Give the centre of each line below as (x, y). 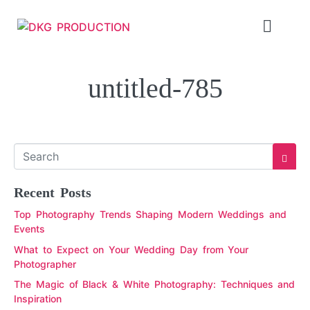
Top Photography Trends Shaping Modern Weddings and (150, 215)
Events (29, 229)
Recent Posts (53, 193)
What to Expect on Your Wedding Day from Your (131, 249)
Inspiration (38, 298)
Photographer (45, 264)
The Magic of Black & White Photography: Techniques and (155, 284)
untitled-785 (155, 88)
